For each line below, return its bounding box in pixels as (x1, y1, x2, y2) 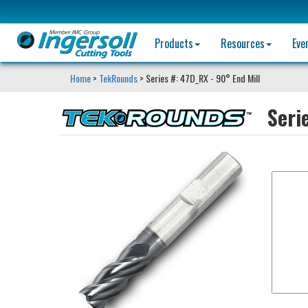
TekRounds (99, 71, 137, 85)
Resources (221, 35, 267, 52)
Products (155, 35, 196, 52)
